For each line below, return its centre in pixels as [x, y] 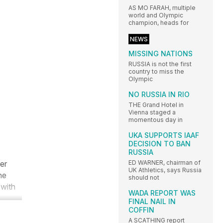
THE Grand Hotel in [156, 105]
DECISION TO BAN [160, 144]
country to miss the [156, 72]
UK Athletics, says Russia [165, 170]
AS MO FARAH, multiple [162, 8]
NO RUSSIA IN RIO [159, 95]
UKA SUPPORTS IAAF [164, 135]
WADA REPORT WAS [162, 193]
